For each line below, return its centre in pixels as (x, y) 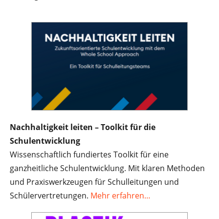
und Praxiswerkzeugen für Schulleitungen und (94, 182)
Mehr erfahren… (120, 196)
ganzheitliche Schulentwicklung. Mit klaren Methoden (107, 168)
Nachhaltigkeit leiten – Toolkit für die (83, 127)
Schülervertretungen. (50, 196)
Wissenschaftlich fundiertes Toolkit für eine (89, 155)
